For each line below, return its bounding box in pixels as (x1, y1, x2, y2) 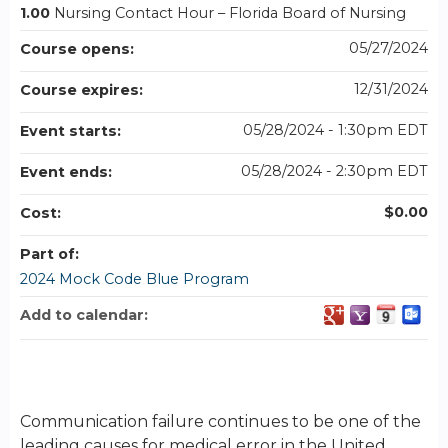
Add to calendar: (20, 306, 152, 325)
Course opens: (20, 40, 138, 59)
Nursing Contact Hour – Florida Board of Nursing (54, 4, 406, 23)
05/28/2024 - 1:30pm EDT (243, 121, 428, 140)
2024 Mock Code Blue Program (20, 270, 249, 289)
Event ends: (20, 163, 116, 182)
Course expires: (20, 81, 147, 100)
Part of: (20, 245, 83, 264)
